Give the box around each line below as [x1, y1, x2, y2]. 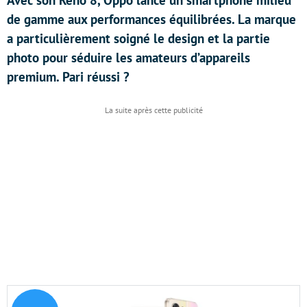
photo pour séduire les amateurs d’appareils [7, 49, 250, 66]
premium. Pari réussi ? [7, 69, 130, 85]
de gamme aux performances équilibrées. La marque [7, 11, 296, 27]
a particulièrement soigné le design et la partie [7, 30, 270, 47]
